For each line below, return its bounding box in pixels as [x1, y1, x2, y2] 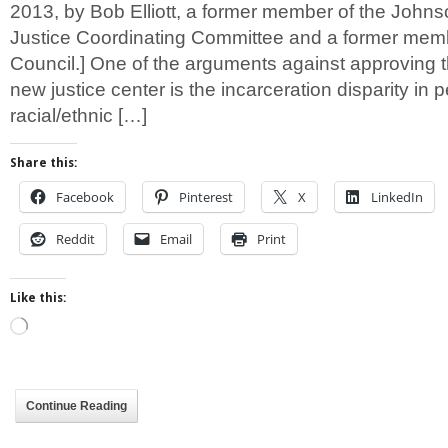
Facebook [56, 188, 114, 207]
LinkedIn [371, 188, 423, 207]
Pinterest [179, 188, 233, 207]
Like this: [10, 291, 66, 306]
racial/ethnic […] [10, 104, 147, 126]
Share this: [10, 156, 77, 171]
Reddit [56, 230, 95, 249]
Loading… [27, 318, 84, 333]
